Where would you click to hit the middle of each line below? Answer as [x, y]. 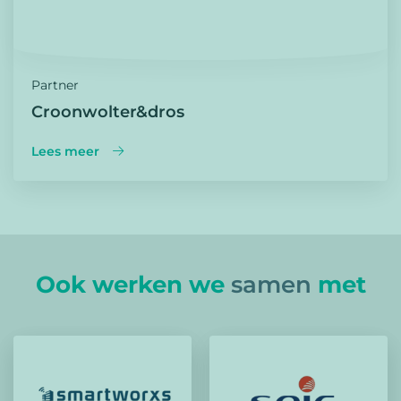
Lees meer [65, 152]
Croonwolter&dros [108, 112]
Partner [55, 85]
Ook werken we [133, 285]
